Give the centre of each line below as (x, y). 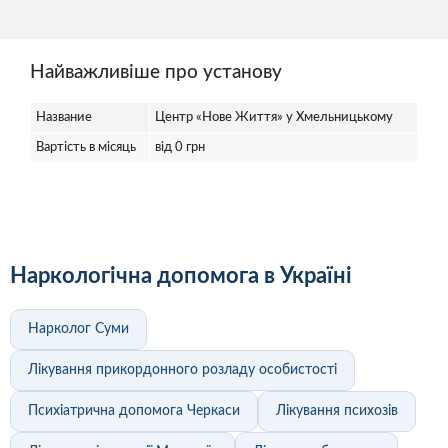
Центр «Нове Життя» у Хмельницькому (274, 118)
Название (64, 118)
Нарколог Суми (78, 329)
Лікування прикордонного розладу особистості (182, 370)
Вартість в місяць (86, 148)
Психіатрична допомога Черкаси (134, 411)
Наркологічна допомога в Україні (181, 276)
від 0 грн (180, 148)
